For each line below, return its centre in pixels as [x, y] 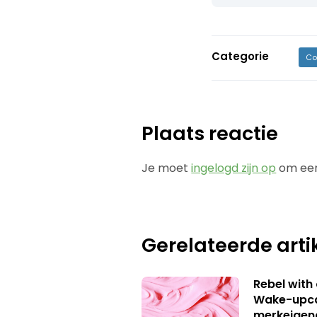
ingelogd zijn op [234, 168]
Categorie [240, 56]
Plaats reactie [210, 133]
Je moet [167, 168]
